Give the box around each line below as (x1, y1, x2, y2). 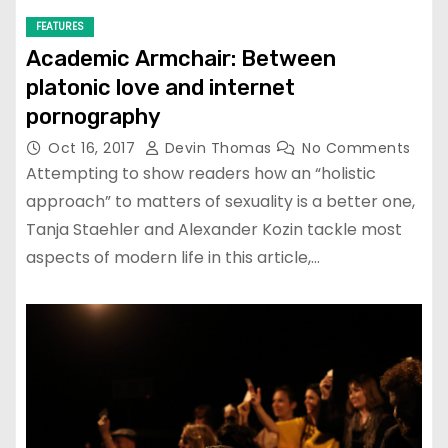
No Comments (302, 138, 411, 159)
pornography (26, 103, 161, 131)
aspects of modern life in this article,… (26, 246, 320, 270)
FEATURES (36, 19, 84, 35)
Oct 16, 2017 (48, 138, 140, 159)
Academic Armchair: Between (26, 45, 336, 73)
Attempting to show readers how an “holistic (26, 162, 376, 186)
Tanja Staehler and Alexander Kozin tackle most (26, 218, 402, 242)
